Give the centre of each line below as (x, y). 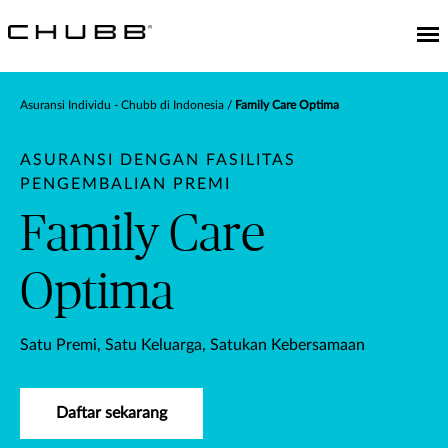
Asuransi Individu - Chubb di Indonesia (122, 105)
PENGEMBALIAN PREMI (125, 184)
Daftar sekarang (111, 413)
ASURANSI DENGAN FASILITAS (158, 160)
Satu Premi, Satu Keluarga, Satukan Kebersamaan (192, 345)
